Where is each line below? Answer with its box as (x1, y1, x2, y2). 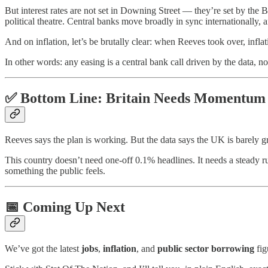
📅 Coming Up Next (5, 199, 125, 215)
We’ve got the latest (5, 243, 81, 254)
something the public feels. (5, 165, 105, 176)
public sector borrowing (157, 243, 254, 254)
